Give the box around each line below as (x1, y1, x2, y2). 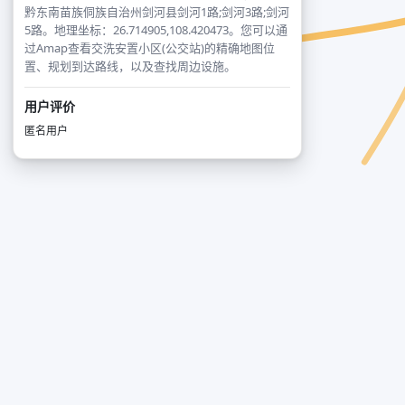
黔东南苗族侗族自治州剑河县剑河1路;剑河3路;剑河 (24, 4, 289, 20)
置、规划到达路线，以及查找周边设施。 (24, 58, 236, 74)
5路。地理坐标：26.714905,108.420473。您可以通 (24, 22, 287, 38)
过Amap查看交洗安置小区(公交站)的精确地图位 (24, 40, 275, 56)
